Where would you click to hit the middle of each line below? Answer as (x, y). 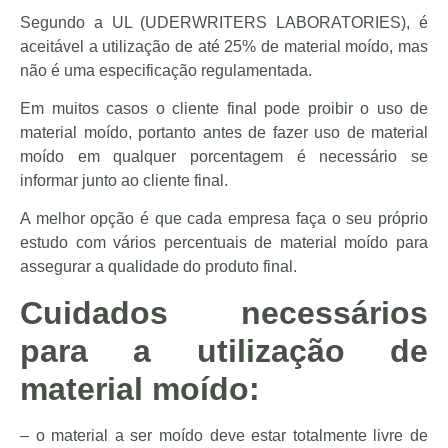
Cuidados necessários (224, 312)
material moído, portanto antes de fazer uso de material (224, 132)
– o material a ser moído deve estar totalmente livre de (224, 435)
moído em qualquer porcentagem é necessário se (224, 156)
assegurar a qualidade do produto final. (158, 267)
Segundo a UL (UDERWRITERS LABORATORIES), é (224, 22)
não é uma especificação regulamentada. (166, 70)
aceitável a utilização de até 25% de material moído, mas (224, 46)
